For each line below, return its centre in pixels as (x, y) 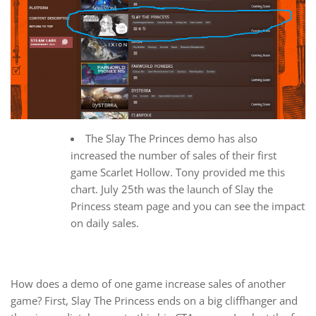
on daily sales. (105, 223)
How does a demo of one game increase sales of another (148, 283)
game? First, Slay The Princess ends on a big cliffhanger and (154, 300)
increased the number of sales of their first (174, 156)
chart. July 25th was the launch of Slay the (172, 189)
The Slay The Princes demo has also (171, 139)
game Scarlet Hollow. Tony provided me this (178, 172)
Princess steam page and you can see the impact (188, 206)
